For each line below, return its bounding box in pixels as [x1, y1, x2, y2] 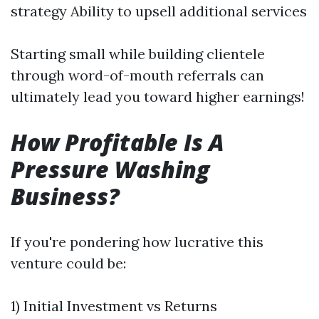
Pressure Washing [11, 154, 209, 184]
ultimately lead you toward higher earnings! [11, 88, 305, 105]
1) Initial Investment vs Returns [11, 297, 217, 315]
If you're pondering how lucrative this [11, 233, 263, 251]
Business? [11, 181, 120, 211]
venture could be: [11, 254, 126, 272]
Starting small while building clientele [11, 45, 265, 63]
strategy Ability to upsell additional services [11, 2, 307, 20]
